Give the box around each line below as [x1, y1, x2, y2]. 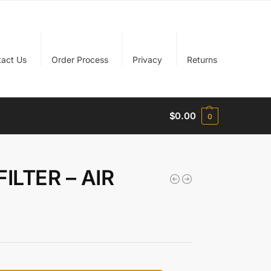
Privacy [132, 54, 163, 65]
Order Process [51, 54, 108, 65]
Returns [186, 54, 217, 65]
